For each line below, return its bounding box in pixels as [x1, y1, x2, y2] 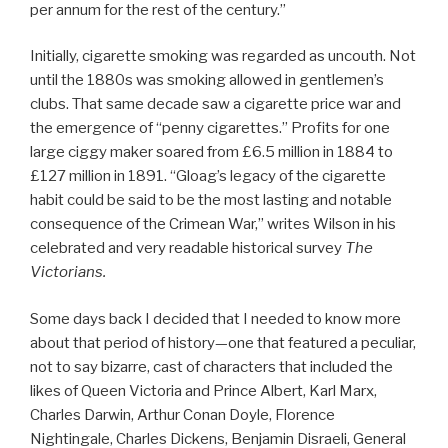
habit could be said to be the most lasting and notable [30, 191, 392, 210]
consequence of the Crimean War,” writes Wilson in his [30, 215, 396, 234]
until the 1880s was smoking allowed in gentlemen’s [30, 71, 384, 90]
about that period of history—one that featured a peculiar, [30, 333, 416, 352]
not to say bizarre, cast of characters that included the [30, 357, 393, 376]
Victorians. [30, 263, 106, 282]
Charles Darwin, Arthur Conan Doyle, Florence [30, 405, 335, 424]
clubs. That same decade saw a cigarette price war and [30, 95, 401, 114]
